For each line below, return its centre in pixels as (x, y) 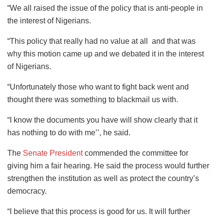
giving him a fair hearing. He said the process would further (108, 166)
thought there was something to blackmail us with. (93, 100)
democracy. (27, 191)
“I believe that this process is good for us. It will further (99, 212)
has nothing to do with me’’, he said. (69, 133)
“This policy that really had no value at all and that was (101, 41)
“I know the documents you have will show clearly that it (102, 120)
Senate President (53, 153)
